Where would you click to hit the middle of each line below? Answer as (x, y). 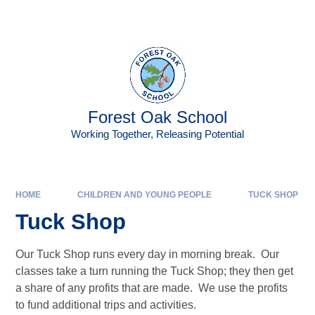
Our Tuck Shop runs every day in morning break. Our (148, 255)
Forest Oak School (157, 117)
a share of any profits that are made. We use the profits (152, 288)
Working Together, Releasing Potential (157, 134)
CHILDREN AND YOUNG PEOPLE (144, 194)
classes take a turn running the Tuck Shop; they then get (155, 271)
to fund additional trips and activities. (106, 305)
